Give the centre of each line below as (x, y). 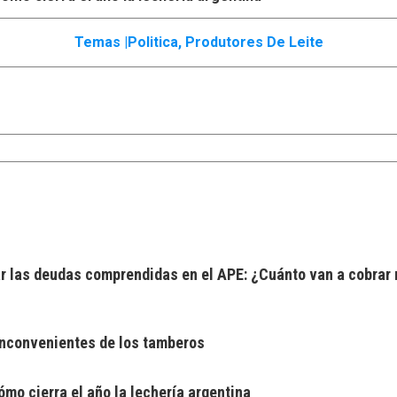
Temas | (101, 42)
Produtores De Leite (254, 42)
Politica (152, 42)
